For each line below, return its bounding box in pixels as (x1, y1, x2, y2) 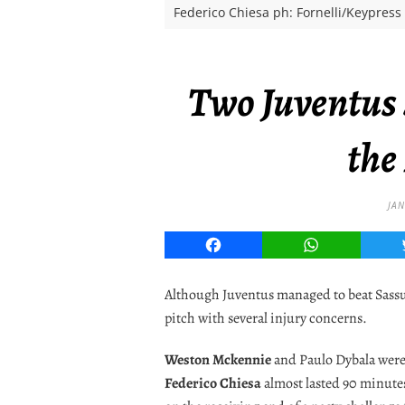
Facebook (212, 234, 278, 255)
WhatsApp (310, 234, 381, 255)
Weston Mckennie (165, 349, 271, 370)
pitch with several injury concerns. (165, 307, 367, 328)
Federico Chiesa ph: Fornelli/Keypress (174, 3, 401, 21)
